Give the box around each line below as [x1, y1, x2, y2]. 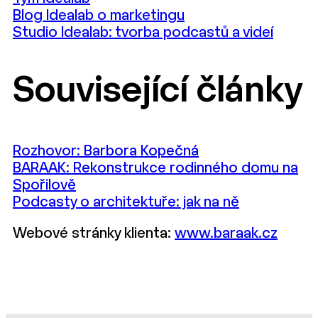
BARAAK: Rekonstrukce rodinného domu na [13, 161, 298, 175]
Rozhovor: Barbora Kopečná [13, 144, 199, 158]
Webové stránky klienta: [13, 226, 175, 241]
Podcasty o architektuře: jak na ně [13, 195, 239, 209]
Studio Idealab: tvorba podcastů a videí [13, 26, 273, 40]
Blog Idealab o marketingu [13, 9, 185, 23]
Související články [13, 75, 302, 109]
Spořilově [13, 178, 76, 192]
